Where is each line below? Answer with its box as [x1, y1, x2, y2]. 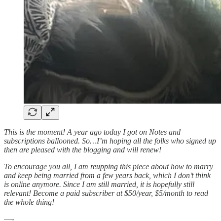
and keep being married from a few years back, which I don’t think [4, 171, 211, 180]
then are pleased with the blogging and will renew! [4, 145, 161, 154]
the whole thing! [4, 197, 54, 206]
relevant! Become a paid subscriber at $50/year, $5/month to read [4, 188, 208, 197]
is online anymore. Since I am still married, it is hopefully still [4, 180, 194, 188]
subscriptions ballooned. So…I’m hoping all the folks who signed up [4, 136, 216, 145]
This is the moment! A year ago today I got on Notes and [4, 127, 181, 136]
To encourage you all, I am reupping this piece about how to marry [4, 162, 213, 171]
